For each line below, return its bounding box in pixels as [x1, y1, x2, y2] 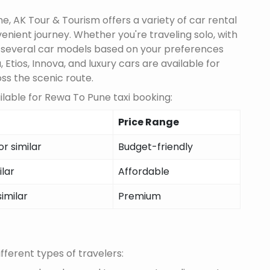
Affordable [118, 164, 169, 178]
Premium [118, 189, 161, 203]
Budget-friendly [118, 139, 193, 154]
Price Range [118, 115, 179, 129]
